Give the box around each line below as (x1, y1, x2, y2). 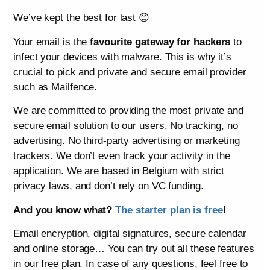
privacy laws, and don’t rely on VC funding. (13, 180, 204, 192)
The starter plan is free (115, 204, 223, 216)
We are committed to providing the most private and (13, 105, 243, 117)
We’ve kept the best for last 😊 (13, 12, 149, 24)
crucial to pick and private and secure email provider (13, 66, 246, 78)
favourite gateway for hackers (90, 36, 231, 48)
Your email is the (13, 36, 90, 48)
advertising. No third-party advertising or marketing (13, 135, 240, 147)
